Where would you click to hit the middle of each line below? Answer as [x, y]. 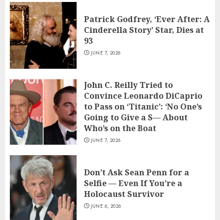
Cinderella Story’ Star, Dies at [144, 30]
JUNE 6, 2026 [106, 206]
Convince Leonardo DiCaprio [143, 96]
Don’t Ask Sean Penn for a [137, 173]
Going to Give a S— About [136, 118]
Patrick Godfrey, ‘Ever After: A [147, 19]
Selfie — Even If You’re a [133, 183]
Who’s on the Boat [120, 128]
